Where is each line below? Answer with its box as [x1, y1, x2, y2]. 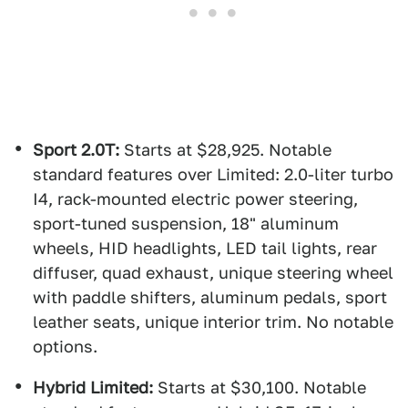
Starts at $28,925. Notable [119, 140, 331, 159]
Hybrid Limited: [33, 378, 153, 397]
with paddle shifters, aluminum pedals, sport [33, 288, 387, 307]
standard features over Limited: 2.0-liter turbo [33, 165, 393, 184]
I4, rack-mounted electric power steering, [33, 189, 358, 209]
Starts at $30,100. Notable [153, 378, 366, 397]
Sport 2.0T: [33, 140, 119, 159]
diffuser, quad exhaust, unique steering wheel [33, 263, 393, 282]
